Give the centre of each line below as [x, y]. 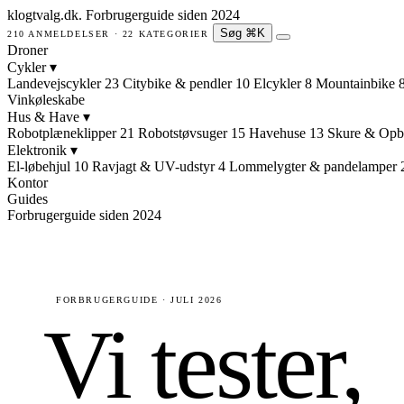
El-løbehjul [39, 166]
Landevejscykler [54, 83]
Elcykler [277, 83]
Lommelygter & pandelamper [313, 166]
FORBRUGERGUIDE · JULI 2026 [139, 300]
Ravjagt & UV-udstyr [153, 166]
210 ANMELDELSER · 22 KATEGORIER [110, 34]
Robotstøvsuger [183, 133]
